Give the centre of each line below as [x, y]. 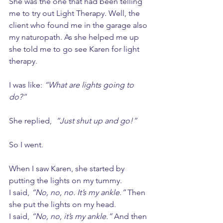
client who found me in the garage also [79, 25]
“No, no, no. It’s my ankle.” [78, 193]
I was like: [27, 85]
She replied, [32, 121]
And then [130, 217]
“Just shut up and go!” [97, 121]
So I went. [27, 145]
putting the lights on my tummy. [66, 181]
